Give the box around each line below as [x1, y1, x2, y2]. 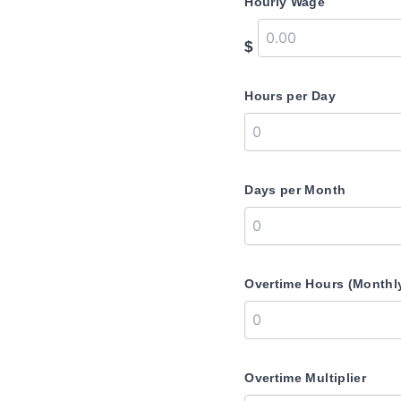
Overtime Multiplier [244, 371, 366, 385]
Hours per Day [244, 89, 336, 103]
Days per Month [244, 183, 346, 197]
